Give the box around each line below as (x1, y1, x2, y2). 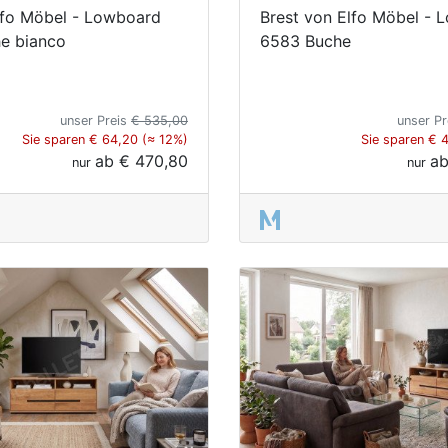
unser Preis (60, 112, 131, 128)
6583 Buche (260, 30, 351, 51)
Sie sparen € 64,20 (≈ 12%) (22, 131, 188, 147)
